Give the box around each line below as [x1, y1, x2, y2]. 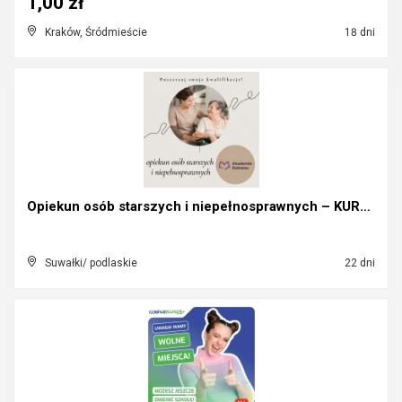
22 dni [342, 257, 375, 269]
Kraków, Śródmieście [45, 26, 147, 39]
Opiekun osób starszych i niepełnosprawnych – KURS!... [360, 198, 371, 214]
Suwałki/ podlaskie [45, 257, 137, 269]
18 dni [342, 26, 375, 39]
